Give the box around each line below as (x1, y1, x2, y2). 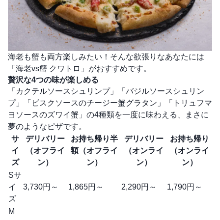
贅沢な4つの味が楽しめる (8, 75, 99, 84)
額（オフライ (71, 146, 118, 155)
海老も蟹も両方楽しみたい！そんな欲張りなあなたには (8, 52, 204, 61)
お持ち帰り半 (71, 134, 118, 143)
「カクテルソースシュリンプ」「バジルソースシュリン (8, 86, 204, 95)
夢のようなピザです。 (8, 122, 86, 131)
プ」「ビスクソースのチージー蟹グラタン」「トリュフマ (8, 98, 212, 107)
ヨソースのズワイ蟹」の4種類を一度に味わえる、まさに (8, 110, 209, 119)
